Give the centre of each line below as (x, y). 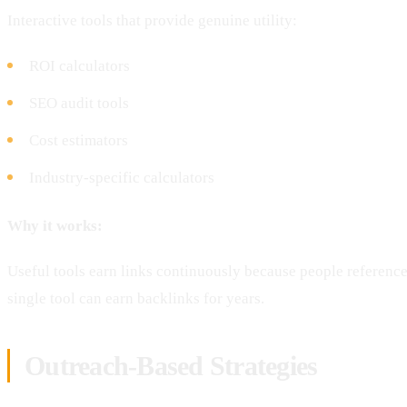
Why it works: (55, 225)
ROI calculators (79, 65)
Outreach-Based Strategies (171, 365)
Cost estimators (79, 140)
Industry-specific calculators (122, 177)
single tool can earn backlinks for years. (136, 298)
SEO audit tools (79, 103)
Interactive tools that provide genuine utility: (152, 20)
